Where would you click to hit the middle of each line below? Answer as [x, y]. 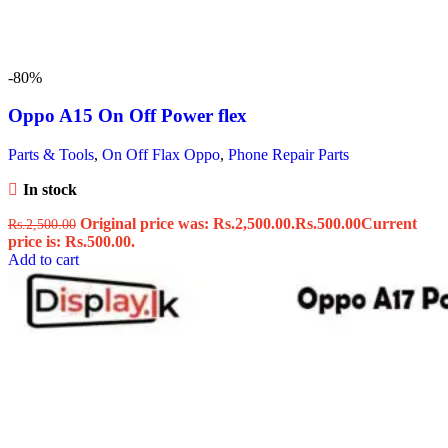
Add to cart [43, 260]
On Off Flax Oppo [161, 155]
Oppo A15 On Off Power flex [127, 116]
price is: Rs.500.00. [71, 242]
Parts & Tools [51, 155]
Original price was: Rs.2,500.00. [187, 224]
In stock [49, 190]
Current [389, 224]
